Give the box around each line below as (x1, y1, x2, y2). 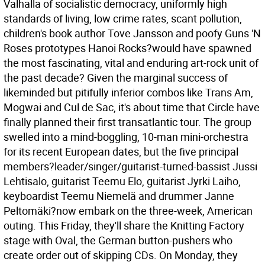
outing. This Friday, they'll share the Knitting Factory (4, 218, 244, 232)
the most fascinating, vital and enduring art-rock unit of (4, 56, 258, 70)
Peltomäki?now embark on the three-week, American (4, 203, 253, 218)
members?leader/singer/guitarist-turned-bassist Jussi (4, 159, 257, 173)
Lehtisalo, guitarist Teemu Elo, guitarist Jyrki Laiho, (4, 174, 241, 188)
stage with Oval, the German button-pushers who (4, 233, 232, 247)
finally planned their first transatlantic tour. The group (4, 115, 251, 129)
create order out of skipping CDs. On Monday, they (4, 248, 238, 262)
